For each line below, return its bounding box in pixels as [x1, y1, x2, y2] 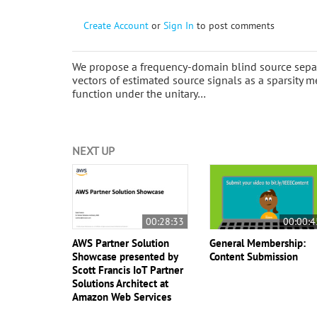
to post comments [194, 18, 275, 32]
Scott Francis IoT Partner [72, 263, 183, 277]
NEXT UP [72, 143, 115, 158]
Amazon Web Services [72, 289, 171, 304]
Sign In [163, 18, 194, 32]
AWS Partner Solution [72, 236, 169, 250]
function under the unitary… [72, 86, 206, 100]
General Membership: [209, 236, 306, 250]
